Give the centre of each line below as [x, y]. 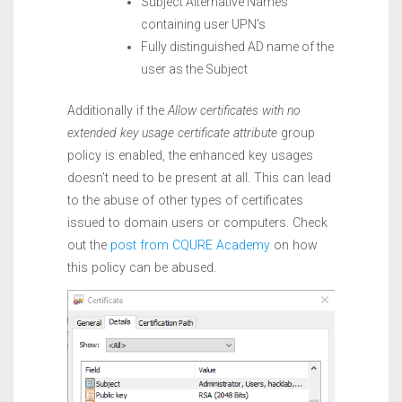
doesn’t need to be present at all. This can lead [199, 177]
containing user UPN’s [203, 24]
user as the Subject [194, 69]
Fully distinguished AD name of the [237, 46]
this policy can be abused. [142, 267]
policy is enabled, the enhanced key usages [190, 155]
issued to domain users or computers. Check [197, 222]
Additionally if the [118, 110]
